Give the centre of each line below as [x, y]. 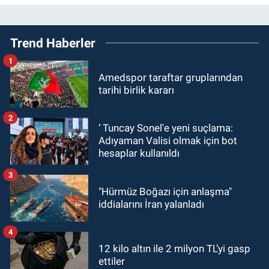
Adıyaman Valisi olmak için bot [168, 141]
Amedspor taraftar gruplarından [171, 77]
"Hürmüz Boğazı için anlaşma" [165, 191]
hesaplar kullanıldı [139, 153]
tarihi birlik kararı [136, 90]
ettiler [112, 261]
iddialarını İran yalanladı [151, 204]
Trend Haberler [53, 43]
